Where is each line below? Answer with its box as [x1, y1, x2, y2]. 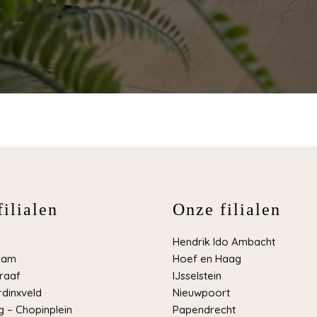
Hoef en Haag [173, 252, 241, 266]
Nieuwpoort [173, 286, 230, 300]
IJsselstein [173, 269, 221, 283]
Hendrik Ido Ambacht [173, 235, 275, 249]
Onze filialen [173, 200, 281, 219]
